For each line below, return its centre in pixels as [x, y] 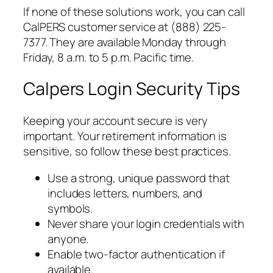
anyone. [68, 239]
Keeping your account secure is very [115, 121]
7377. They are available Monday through [125, 42]
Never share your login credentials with [146, 223]
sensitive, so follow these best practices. [127, 151]
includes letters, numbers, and [125, 193]
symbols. [70, 208]
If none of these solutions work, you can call [134, 11]
